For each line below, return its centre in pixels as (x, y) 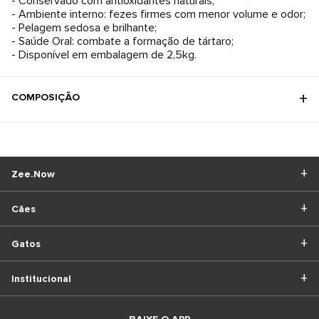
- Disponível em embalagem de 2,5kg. (104, 55)
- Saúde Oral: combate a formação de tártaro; (122, 41)
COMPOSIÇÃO (46, 97)
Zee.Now (33, 174)
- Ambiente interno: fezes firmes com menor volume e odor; (158, 14)
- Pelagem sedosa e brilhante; (84, 28)
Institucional (41, 278)
